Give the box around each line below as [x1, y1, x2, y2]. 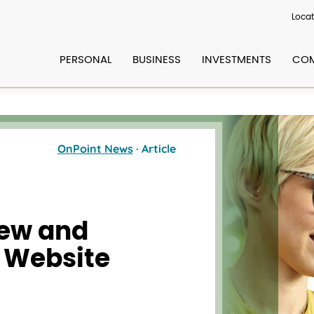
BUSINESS [132, 54, 181, 65]
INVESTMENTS [202, 54, 271, 65]
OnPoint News [57, 141, 133, 156]
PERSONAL [60, 54, 111, 65]
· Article [135, 141, 176, 156]
